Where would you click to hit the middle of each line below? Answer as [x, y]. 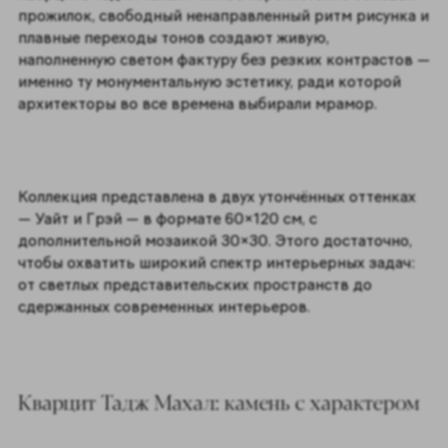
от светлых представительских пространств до [194, 285]
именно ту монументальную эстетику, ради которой [209, 82]
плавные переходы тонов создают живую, [173, 38]
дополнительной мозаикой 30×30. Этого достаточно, [214, 241]
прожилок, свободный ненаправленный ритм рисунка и [223, 16]
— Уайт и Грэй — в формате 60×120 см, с [167, 219]
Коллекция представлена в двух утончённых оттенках [216, 197]
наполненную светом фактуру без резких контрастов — [223, 60]
